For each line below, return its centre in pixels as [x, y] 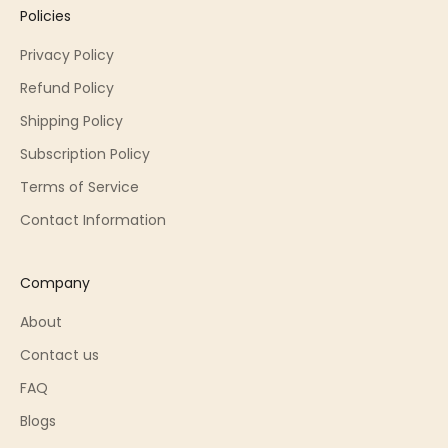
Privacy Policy [67, 54]
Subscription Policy [85, 153]
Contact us [59, 354]
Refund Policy [67, 87]
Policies [45, 15]
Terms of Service [79, 186]
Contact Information [93, 219]
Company [55, 282]
